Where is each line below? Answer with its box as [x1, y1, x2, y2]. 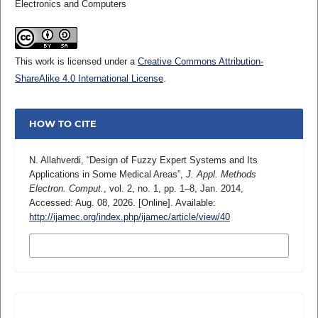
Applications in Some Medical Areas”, [28, 168, 186, 180]
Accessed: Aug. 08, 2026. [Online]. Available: [28, 197, 216, 208]
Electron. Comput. [28, 182, 104, 194]
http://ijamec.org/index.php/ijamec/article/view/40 [28, 211, 230, 222]
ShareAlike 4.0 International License [14, 72, 163, 84]
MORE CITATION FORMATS [39, 240, 169, 251]
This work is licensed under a [14, 55, 138, 67]
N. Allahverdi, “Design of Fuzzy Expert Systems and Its [28, 154, 258, 165]
